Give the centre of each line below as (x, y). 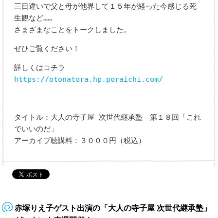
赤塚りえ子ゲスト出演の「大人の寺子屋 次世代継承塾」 (113, 208)
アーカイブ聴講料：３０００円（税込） (80, 141)
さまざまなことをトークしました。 (73, 30)
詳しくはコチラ (40, 68)
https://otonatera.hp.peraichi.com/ (89, 80)
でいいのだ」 (36, 129)
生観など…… (33, 18)
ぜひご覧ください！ (47, 49)
